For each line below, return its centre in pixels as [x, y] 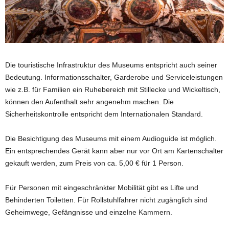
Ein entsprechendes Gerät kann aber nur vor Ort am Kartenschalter [114, 151]
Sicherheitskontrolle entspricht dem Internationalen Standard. [104, 114]
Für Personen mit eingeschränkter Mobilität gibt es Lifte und [102, 187]
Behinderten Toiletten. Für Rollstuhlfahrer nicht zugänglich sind [106, 200]
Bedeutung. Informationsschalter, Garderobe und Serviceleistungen [114, 77]
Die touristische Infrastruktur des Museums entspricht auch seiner [111, 65]
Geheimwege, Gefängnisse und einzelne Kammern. [89, 212]
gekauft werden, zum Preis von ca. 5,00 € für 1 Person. [94, 163]
